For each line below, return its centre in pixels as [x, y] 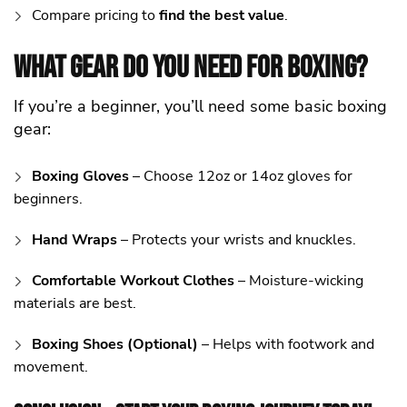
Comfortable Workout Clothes [133, 281]
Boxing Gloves [80, 176]
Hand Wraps [74, 240]
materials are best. [75, 303]
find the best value [222, 15]
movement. [51, 367]
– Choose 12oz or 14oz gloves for [241, 176]
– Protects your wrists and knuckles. [237, 240]
